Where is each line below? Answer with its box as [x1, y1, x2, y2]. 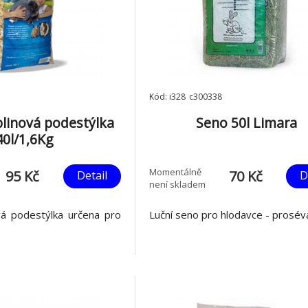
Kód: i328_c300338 [149, 91, 223, 102]
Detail [77, 168, 108, 183]
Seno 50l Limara [195, 113, 297, 132]
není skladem [149, 177, 206, 190]
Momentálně [149, 165, 202, 178]
